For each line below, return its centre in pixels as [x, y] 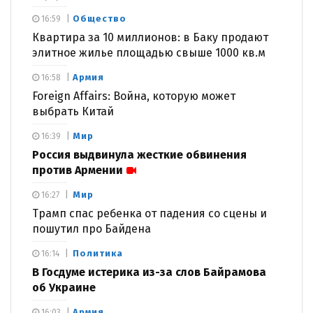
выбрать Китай [73, 111]
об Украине [64, 287]
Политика [98, 253]
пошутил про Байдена [92, 228]
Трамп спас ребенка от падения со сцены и [150, 213]
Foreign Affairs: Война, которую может [134, 96]
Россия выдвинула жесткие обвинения [139, 154]
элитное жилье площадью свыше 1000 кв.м [149, 52]
